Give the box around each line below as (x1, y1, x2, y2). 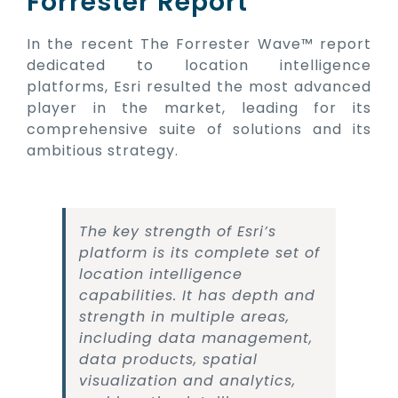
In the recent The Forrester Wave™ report (26, 33, 372, 54)
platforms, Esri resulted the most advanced (26, 76, 372, 97)
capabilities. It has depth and (78, 284, 315, 306)
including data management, (78, 327, 313, 348)
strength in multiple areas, (78, 306, 290, 327)
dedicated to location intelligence (26, 54, 372, 76)
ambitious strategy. (26, 139, 179, 161)
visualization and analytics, (78, 370, 296, 391)
